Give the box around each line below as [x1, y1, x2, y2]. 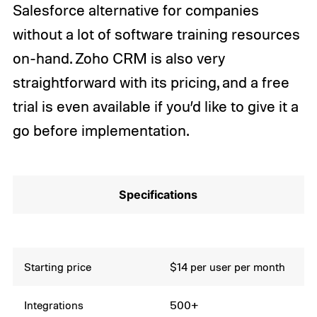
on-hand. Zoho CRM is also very [12, 48, 225, 67]
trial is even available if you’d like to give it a [12, 96, 299, 115]
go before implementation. [12, 120, 189, 139]
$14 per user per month [170, 260, 286, 275]
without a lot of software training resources [12, 24, 300, 43]
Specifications [119, 188, 198, 202]
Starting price [24, 260, 92, 275]
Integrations [24, 298, 84, 313]
